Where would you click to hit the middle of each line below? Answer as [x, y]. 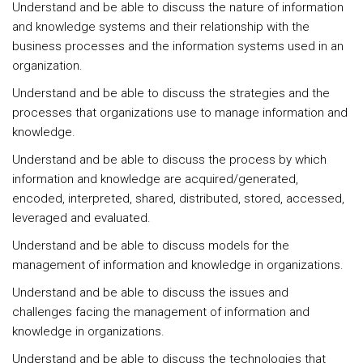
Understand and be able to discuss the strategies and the [171, 93]
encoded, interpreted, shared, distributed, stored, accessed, [178, 199]
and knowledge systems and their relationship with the [161, 27]
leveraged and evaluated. [81, 218]
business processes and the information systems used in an [178, 46]
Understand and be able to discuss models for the [151, 246]
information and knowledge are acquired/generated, [155, 179]
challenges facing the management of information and [161, 312]
